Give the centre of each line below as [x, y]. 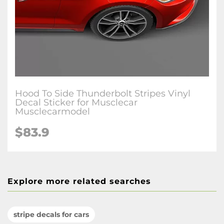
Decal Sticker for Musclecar [76, 102]
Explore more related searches [79, 181]
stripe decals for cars [51, 214]
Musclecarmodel [52, 111]
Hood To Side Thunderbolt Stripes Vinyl [103, 93]
